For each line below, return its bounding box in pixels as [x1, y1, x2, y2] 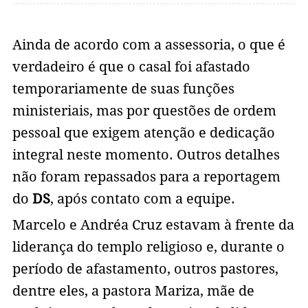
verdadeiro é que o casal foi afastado [12, 58, 250, 76]
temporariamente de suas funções [12, 80, 234, 98]
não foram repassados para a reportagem [12, 168, 280, 186]
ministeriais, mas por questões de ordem [12, 102, 276, 120]
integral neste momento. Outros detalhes [12, 146, 280, 164]
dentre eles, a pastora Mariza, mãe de [12, 283, 254, 300]
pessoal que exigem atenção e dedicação [12, 124, 275, 142]
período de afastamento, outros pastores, [12, 261, 278, 278]
